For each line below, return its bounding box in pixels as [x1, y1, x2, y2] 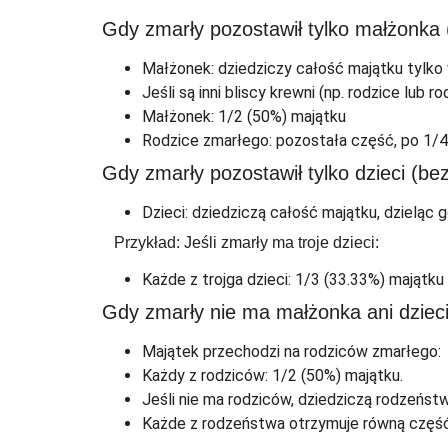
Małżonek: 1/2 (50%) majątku [142, 107, 346, 127]
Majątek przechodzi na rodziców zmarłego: [142, 342, 441, 362]
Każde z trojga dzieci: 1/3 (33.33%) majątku [142, 270, 444, 290]
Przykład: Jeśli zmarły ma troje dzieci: [114, 234, 379, 252]
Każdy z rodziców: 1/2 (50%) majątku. [142, 366, 403, 386]
